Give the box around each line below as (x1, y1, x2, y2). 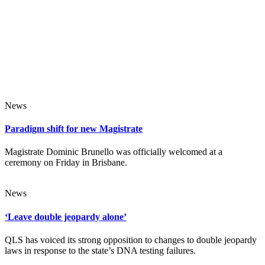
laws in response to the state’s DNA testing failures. (5, 245, 196, 256)
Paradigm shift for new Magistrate (5, 124, 143, 134)
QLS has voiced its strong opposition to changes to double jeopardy (5, 234, 257, 245)
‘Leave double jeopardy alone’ (5, 211, 127, 222)
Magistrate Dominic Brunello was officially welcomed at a (5, 147, 222, 157)
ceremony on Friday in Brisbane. (5, 157, 127, 168)
